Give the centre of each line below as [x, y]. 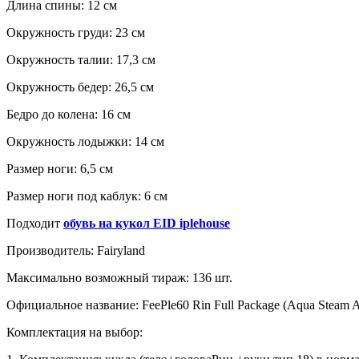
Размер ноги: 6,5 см [60, 168]
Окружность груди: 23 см [76, 32]
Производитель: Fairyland [76, 250]
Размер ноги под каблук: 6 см [87, 196]
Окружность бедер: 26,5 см [80, 87]
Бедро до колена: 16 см [69, 114]
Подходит [35, 223]
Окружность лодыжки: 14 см [85, 141]
